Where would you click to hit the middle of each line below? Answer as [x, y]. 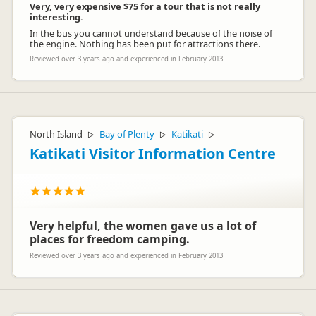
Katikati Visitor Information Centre [153, 153]
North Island [56, 134]
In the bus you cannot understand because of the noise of [151, 33]
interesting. [56, 17]
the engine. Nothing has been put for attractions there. [145, 44]
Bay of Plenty [127, 134]
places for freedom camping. [110, 239]
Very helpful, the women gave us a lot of [143, 226]
